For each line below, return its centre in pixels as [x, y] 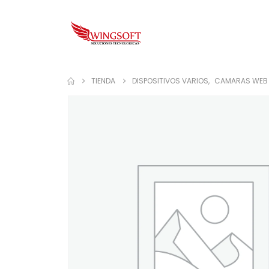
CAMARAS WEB [241, 81]
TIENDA [103, 81]
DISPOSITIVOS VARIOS [170, 81]
